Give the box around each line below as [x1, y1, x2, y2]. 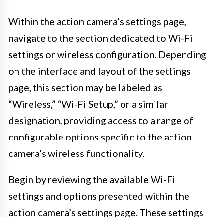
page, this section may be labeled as [8, 81, 162, 93]
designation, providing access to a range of [8, 114, 193, 126]
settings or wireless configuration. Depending [8, 48, 206, 60]
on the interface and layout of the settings [8, 64, 191, 77]
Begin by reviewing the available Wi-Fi [8, 173, 175, 185]
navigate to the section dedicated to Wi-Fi [8, 31, 193, 44]
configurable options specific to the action [8, 130, 192, 142]
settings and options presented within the [8, 189, 189, 201]
